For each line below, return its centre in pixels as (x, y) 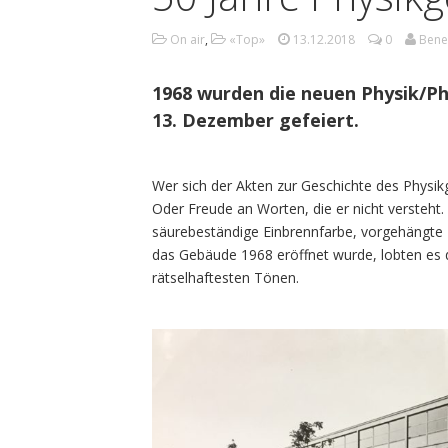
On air (187, 40)
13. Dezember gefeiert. (255, 120)
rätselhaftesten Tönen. (225, 278)
